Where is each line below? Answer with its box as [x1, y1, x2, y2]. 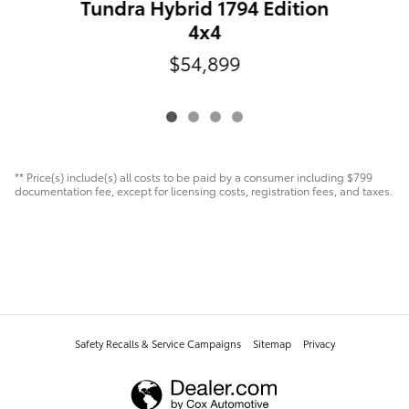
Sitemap [252, 335, 291, 351]
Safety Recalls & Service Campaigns [74, 335, 241, 351]
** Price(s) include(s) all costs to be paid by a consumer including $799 [15, 168, 372, 184]
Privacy [302, 335, 335, 351]
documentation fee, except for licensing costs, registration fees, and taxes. [15, 182, 393, 198]
